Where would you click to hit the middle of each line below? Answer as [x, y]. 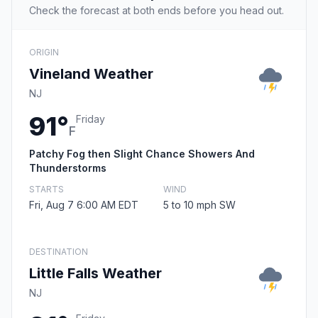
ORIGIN [44, 53]
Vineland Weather [91, 74]
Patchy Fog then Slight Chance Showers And [142, 154]
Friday [91, 119]
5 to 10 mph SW [199, 205]
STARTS [46, 190]
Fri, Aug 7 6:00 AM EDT [84, 205]
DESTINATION [59, 252]
